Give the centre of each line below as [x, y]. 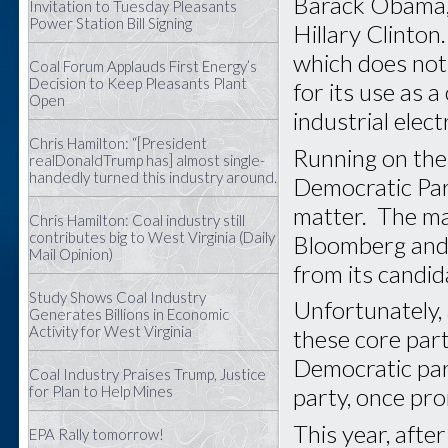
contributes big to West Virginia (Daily [152, 237]
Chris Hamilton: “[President [118, 143]
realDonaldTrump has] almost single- [147, 160]
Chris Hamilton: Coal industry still [137, 220]
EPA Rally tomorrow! [96, 434]
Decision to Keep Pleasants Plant [138, 83]
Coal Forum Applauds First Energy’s [143, 66]
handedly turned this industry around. [153, 177]
